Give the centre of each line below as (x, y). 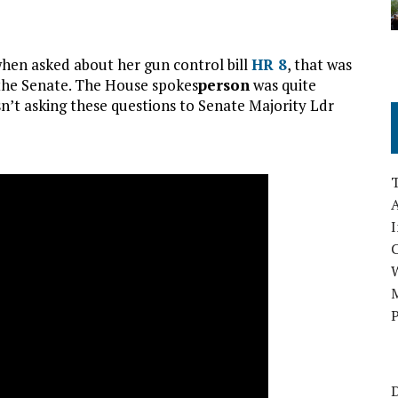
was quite (283, 85)
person (224, 85)
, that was (319, 64)
